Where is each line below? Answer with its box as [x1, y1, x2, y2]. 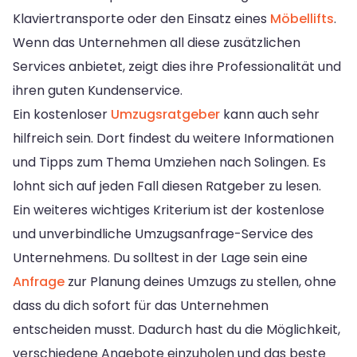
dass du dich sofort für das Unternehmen [13, 296, 269, 315]
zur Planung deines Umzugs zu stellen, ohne [65, 272, 336, 291]
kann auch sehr [220, 104, 320, 124]
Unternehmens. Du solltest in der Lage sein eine [13, 248, 308, 267]
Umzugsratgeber [111, 104, 220, 124]
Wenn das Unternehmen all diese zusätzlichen [13, 33, 300, 52]
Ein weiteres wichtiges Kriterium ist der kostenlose [13, 200, 324, 219]
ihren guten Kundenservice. [13, 80, 182, 100]
